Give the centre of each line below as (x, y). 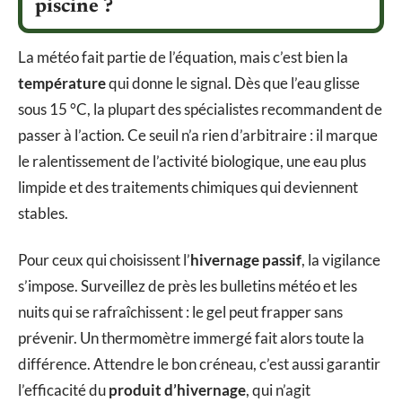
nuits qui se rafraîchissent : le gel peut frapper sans (180, 311)
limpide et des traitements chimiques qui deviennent (188, 188)
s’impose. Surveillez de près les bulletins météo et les (188, 285)
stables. (43, 214)
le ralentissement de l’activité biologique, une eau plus (192, 162)
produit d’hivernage (177, 389)
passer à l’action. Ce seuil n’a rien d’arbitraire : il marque (198, 135)
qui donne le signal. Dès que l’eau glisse (233, 83)
